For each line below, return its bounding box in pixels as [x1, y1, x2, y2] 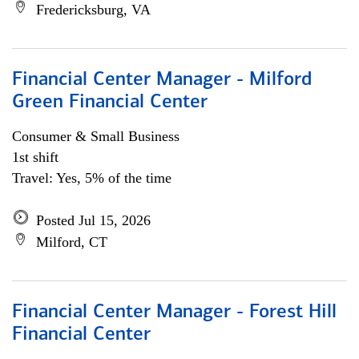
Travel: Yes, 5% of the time [12, 170, 171, 186]
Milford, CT [36, 234, 107, 250]
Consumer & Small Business [12, 128, 179, 144]
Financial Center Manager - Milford [12, 71, 312, 90]
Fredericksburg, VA [36, 2, 151, 18]
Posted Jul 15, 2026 [36, 212, 151, 228]
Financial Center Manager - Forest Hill [12, 303, 337, 322]
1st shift [12, 149, 58, 165]
